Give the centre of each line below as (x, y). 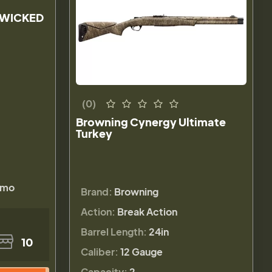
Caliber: (100, 251)
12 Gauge (142, 251)
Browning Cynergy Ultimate (151, 121)
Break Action (148, 211)
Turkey (94, 133)
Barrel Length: (114, 231)
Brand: (97, 191)
